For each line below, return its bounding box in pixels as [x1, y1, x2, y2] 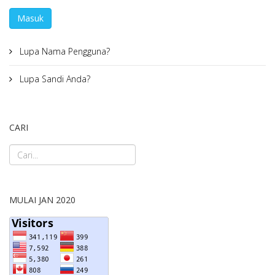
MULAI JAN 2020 [9, 194, 76, 206]
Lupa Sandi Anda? [17, 73, 90, 85]
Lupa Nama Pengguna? [17, 45, 110, 57]
